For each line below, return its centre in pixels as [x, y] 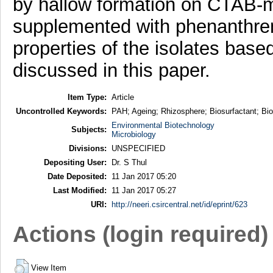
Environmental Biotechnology [163, 125]
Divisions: [87, 148]
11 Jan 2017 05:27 [144, 190]
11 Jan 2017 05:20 [144, 176]
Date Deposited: [77, 176]
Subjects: [89, 129]
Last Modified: [80, 190]
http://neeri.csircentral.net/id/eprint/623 [179, 204]
